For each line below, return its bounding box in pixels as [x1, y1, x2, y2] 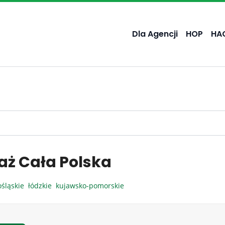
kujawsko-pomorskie [56, 181, 126, 190]
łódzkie [28, 181, 56, 190]
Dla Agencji [132, 28, 178, 40]
